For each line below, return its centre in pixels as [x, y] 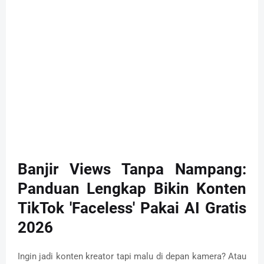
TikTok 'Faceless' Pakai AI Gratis [132, 208]
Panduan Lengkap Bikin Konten [132, 189]
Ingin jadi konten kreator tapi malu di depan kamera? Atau [132, 257]
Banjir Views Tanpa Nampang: [132, 169]
